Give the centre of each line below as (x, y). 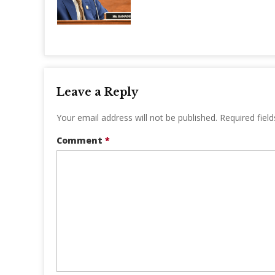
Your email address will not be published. (137, 118)
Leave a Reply (97, 92)
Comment (81, 141)
